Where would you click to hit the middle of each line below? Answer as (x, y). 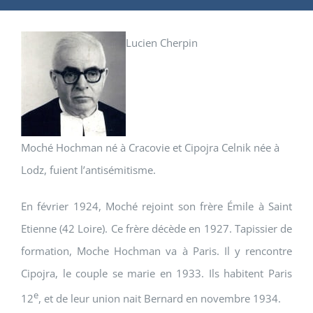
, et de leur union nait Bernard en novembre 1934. (160, 299)
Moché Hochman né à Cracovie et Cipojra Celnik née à (150, 148)
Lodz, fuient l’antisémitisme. (88, 170)
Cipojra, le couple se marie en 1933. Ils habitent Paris (156, 274)
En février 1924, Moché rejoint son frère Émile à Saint (156, 206)
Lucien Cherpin (162, 43)
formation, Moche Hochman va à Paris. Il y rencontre (156, 251)
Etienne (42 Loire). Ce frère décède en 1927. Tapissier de (156, 229)
